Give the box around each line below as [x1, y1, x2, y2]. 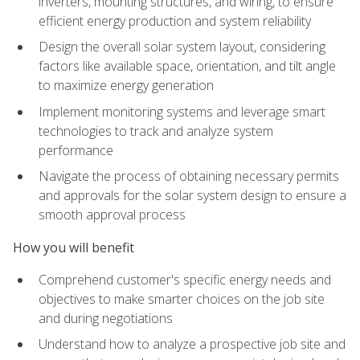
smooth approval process [39, 206, 186, 224]
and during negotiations [39, 309, 173, 327]
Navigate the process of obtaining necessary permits [39, 167, 339, 186]
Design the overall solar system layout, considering [39, 38, 325, 56]
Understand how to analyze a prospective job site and [39, 335, 346, 354]
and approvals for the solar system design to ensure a [39, 186, 346, 205]
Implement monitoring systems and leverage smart [39, 102, 325, 121]
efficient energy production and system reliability [39, 11, 311, 30]
